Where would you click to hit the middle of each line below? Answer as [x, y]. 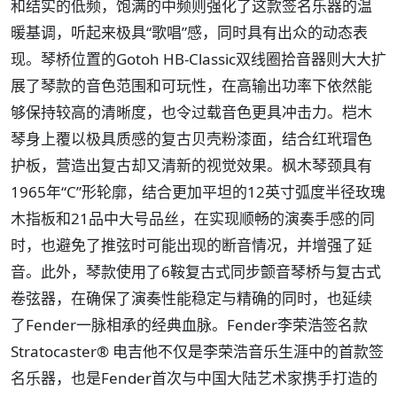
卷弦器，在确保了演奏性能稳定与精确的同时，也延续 [191, 299]
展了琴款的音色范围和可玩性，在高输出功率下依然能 [191, 86]
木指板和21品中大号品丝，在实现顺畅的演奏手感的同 [193, 219]
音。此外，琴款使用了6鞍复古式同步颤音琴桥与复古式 [196, 272]
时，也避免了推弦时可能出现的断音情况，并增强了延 [191, 245]
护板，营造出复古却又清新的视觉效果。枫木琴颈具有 [191, 166]
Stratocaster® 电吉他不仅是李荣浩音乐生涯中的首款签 [197, 352]
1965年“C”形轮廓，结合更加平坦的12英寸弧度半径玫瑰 [198, 192]
